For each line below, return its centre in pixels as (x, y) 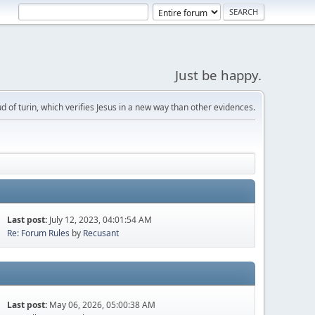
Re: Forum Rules (39, 233)
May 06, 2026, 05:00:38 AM (103, 304)
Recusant (101, 233)
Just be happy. (218, 75)
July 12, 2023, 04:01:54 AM (101, 220)
